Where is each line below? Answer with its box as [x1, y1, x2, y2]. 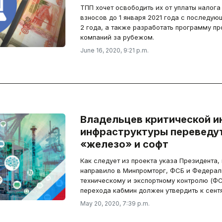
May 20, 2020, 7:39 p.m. [80, 200, 150, 207]
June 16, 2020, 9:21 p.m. [80, 47, 149, 54]
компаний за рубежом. [80, 33, 154, 41]
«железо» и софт [134, 138, 168, 150]
